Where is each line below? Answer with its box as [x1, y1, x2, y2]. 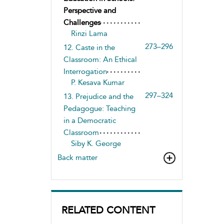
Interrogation [63, 66, 107, 76]
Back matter [57, 152, 97, 162]
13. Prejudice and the [63, 91, 133, 101]
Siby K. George [70, 138, 121, 148]
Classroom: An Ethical [63, 54, 137, 64]
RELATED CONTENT [61, 203, 155, 216]
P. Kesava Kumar [70, 77, 124, 87]
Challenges [63, 17, 100, 27]
